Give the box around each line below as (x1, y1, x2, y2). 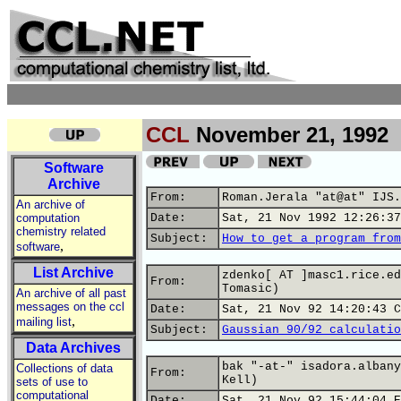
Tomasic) (222, 282, 279, 295)
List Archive (33, 265, 114, 280)
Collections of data (16, 362, 113, 375)
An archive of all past (16, 286, 126, 300)
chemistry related (16, 225, 106, 238)
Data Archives (26, 340, 121, 355)
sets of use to (16, 375, 88, 388)
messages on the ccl (16, 300, 124, 313)
